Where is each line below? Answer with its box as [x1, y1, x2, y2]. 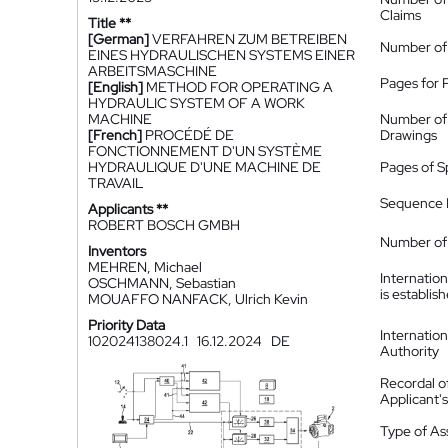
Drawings [380, 126, 437, 144]
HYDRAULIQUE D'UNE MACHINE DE [88, 158, 321, 176]
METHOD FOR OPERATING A [146, 78, 333, 96]
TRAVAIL [88, 174, 143, 192]
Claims [380, 6, 421, 24]
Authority [380, 342, 439, 360]
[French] [88, 126, 142, 144]
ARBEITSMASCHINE [88, 62, 217, 80]
